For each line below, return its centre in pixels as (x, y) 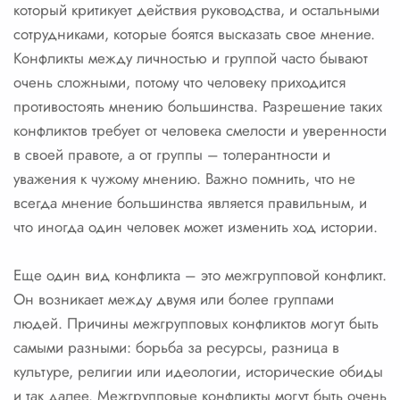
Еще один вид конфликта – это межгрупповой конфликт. (200, 275)
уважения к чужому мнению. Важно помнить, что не (184, 179)
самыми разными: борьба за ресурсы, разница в (176, 347)
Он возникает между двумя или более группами (174, 299)
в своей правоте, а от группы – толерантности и (172, 154)
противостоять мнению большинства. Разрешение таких (198, 106)
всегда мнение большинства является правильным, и (190, 203)
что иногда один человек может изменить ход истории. (196, 227)
